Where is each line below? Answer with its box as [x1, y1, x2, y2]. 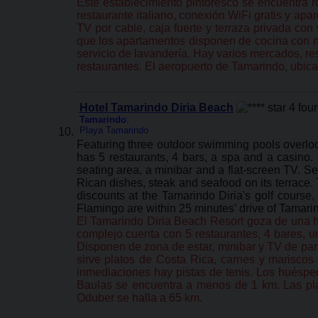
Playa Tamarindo [79, 125, 148, 136]
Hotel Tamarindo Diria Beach [79, 102, 234, 114]
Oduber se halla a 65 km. [76, 292, 202, 304]
